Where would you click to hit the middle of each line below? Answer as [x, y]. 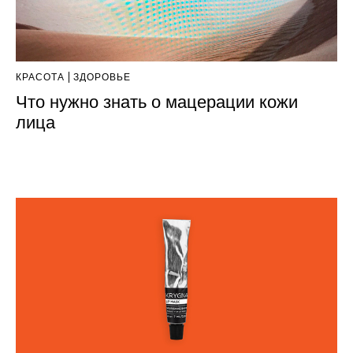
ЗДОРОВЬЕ [102, 77]
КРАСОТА [40, 77]
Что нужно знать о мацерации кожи [157, 102]
